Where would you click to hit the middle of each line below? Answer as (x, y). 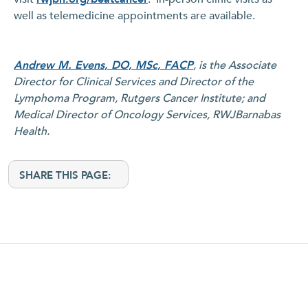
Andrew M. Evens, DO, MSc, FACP (103, 65)
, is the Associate (235, 65)
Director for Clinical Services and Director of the (134, 81)
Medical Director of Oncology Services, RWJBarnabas (147, 114)
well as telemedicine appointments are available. (136, 15)
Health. (33, 131)
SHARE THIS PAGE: (65, 175)
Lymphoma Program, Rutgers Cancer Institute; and (140, 98)
